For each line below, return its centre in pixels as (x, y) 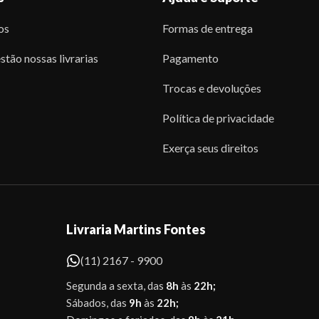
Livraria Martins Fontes (136, 229)
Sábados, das (98, 303)
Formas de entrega (207, 28)
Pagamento (190, 58)
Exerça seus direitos (210, 148)
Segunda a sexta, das (116, 286)
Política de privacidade (218, 118)
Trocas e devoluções (211, 88)
